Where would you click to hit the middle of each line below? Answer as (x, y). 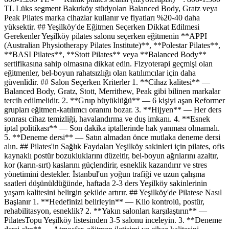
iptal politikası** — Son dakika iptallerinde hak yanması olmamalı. (112, 128)
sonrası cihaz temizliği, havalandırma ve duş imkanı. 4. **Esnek (107, 119)
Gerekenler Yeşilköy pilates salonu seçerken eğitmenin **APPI (106, 36)
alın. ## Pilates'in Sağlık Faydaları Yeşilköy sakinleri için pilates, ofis (114, 147)
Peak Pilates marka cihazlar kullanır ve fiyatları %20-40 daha (102, 18)
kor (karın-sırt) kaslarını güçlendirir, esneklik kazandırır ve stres (106, 165)
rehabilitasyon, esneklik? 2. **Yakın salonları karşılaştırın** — (106, 211)
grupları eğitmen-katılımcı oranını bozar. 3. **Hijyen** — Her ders (113, 110)
